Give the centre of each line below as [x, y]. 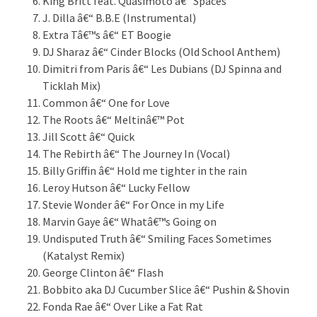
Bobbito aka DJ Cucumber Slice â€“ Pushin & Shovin [166, 290]
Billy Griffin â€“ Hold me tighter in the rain [145, 171]
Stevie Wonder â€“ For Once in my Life [133, 205]
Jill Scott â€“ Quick [88, 137]
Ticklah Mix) [71, 86]
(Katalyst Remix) [83, 256]
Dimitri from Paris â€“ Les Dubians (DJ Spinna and [162, 69]
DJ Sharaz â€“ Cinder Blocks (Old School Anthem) [161, 52]
